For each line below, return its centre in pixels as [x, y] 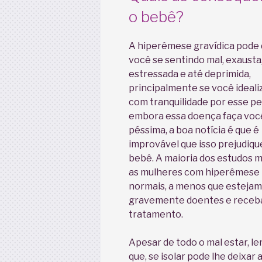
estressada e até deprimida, [190, 74]
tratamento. [156, 214]
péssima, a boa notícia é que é [194, 130]
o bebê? [156, 17]
